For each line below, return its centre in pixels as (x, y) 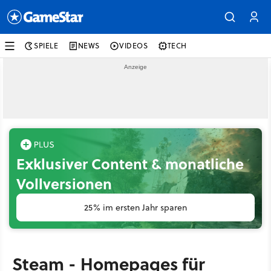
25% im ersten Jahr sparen (135, 207)
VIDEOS (134, 46)
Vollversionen (64, 184)
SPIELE (46, 46)
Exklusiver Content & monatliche (130, 164)
